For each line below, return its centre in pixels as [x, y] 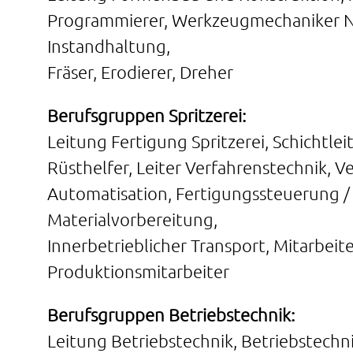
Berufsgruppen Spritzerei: [147, 115]
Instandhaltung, [109, 46]
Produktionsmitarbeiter [138, 271]
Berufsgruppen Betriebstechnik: [171, 314]
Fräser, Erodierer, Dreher [140, 72]
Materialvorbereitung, [132, 219]
